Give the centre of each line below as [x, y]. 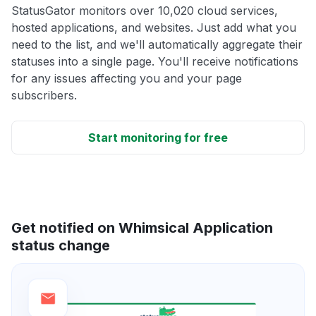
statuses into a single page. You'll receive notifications [155, 61]
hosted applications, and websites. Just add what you [154, 27]
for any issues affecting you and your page [127, 78]
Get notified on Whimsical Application [142, 227]
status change [61, 245]
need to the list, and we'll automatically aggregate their [157, 44]
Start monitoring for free [158, 137]
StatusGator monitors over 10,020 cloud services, [145, 10]
